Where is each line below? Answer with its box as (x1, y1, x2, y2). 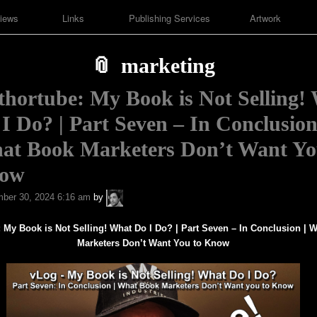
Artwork (249, 11, 281, 25)
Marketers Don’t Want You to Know (76, 237, 229, 248)
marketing (121, 54, 216, 78)
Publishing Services (128, 11, 210, 25)
